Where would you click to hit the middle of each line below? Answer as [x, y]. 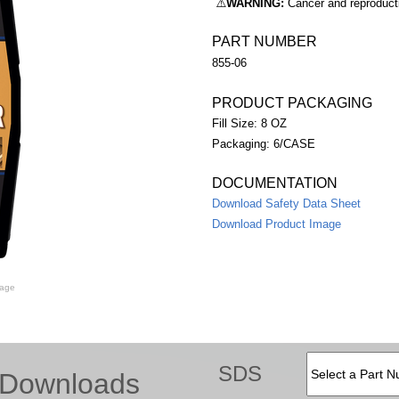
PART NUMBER [265, 41]
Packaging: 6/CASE [264, 144]
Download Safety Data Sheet [286, 204]
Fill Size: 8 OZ [249, 123]
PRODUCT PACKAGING [292, 103]
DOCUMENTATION [275, 183]
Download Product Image [277, 224]
